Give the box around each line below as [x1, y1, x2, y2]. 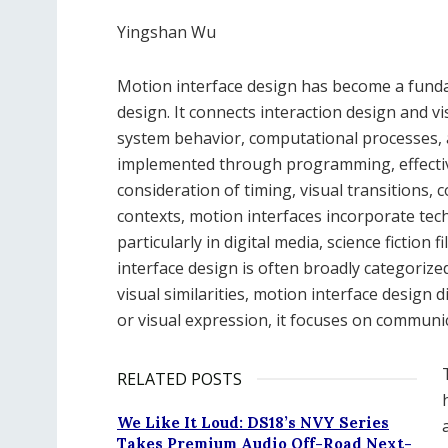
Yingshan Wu [117, 20, 216, 43]
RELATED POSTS [117, 367, 242, 390]
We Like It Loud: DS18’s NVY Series [117, 412, 389, 432]
